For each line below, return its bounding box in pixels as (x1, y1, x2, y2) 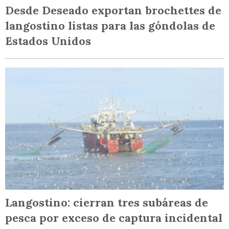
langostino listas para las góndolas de (5, 18, 215, 33)
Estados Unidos (5, 34, 91, 49)
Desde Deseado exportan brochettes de (5, 3, 221, 18)
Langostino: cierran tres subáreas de (5, 195, 208, 210)
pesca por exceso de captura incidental (5, 210, 222, 225)
